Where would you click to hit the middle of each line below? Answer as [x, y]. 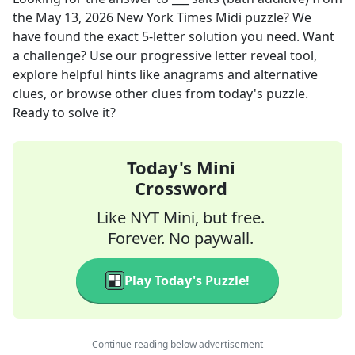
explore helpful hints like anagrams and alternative [165, 74]
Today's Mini [181, 167]
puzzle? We [277, 17]
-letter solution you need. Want [242, 36]
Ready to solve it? [64, 113]
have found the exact [77, 36]
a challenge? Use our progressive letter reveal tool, [165, 55]
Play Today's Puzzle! [187, 281]
